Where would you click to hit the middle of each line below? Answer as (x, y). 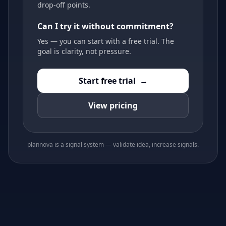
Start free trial (107, 81)
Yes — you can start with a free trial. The (106, 41)
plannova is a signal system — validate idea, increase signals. (113, 145)
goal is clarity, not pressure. (84, 51)
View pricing (113, 106)
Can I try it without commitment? (105, 26)
